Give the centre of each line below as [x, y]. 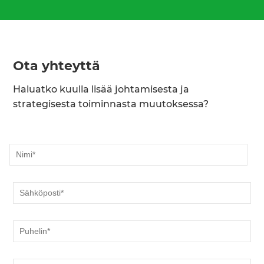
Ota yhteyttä [57, 66]
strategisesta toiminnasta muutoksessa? [111, 105]
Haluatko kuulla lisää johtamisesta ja [101, 90]
